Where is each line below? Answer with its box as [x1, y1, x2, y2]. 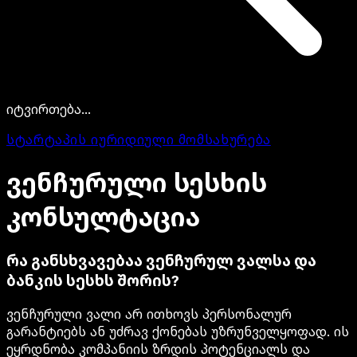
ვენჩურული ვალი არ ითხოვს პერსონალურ [6, 306, 292, 323]
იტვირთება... [6, 100, 91, 117]
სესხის [174, 167, 267, 198]
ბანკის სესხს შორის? [6, 272, 179, 291]
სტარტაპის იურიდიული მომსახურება [6, 131, 271, 147]
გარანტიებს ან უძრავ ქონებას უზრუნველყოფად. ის [6, 324, 349, 340]
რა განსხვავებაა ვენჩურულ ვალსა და [6, 252, 316, 271]
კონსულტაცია [6, 201, 200, 233]
